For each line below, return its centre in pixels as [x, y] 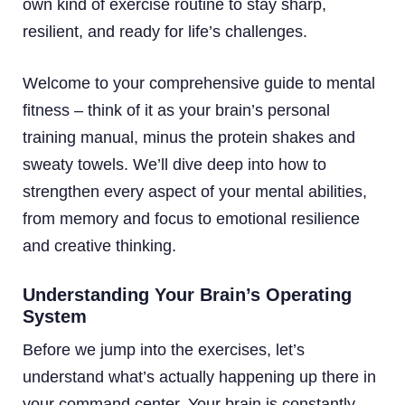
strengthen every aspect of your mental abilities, [195, 191]
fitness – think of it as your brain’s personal [176, 110]
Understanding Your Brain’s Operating [187, 294]
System [55, 316]
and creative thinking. [99, 245]
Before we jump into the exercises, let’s [164, 349]
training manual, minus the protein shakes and [189, 137]
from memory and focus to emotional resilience [191, 218]
